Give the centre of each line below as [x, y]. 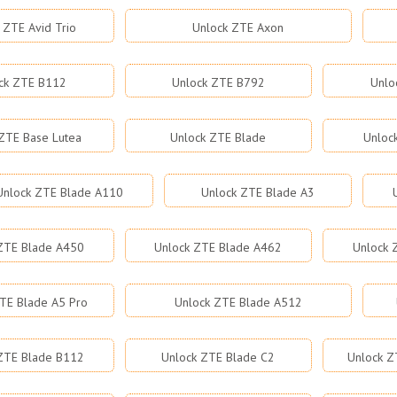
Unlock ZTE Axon [238, 27]
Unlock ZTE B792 [218, 82]
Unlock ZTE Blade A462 [218, 247]
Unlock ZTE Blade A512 [238, 302]
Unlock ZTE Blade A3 [258, 192]
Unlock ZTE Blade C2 [218, 357]
